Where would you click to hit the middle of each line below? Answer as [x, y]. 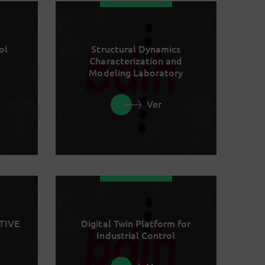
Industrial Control [136, 235]
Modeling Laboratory [136, 72]
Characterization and [136, 61]
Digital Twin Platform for [136, 223]
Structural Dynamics [136, 49]
